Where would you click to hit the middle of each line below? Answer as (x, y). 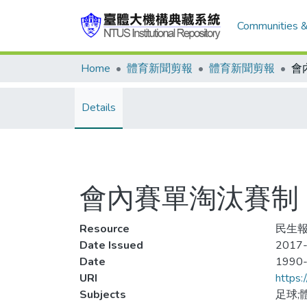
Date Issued (111, 245)
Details (99, 108)
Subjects (103, 295)
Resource (105, 229)
